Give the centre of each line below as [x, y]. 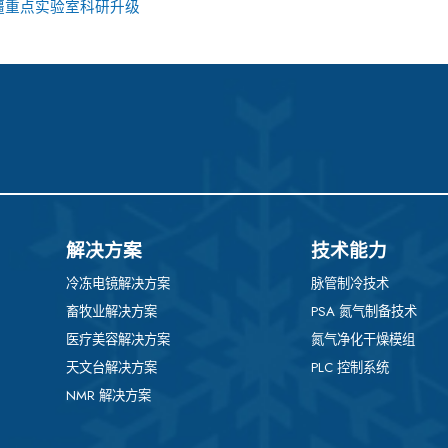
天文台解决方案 [111, 368]
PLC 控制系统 [349, 368]
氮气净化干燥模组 [362, 340]
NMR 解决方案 [108, 396]
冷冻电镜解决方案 [117, 284]
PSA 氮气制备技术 [363, 312]
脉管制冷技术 [349, 284]
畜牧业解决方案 [111, 312]
